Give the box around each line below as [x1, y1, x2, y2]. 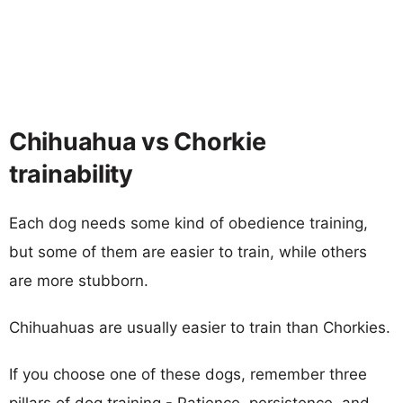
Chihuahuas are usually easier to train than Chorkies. [9, 318, 390, 336]
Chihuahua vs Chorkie [9, 126, 266, 157]
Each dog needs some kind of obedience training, [9, 213, 368, 232]
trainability [9, 158, 133, 189]
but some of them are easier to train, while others [9, 242, 367, 261]
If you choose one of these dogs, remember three [9, 364, 367, 383]
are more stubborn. [9, 271, 148, 290]
